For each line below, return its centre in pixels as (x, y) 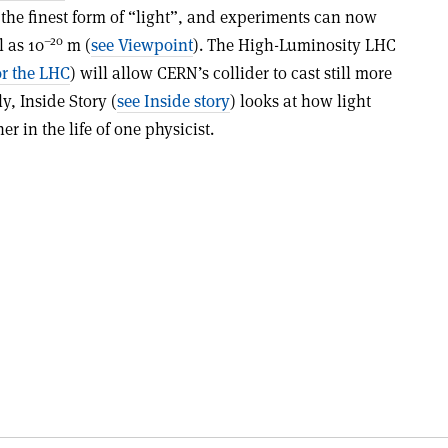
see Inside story (173, 101)
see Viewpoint (142, 45)
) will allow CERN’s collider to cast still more (231, 73)
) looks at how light (300, 101)
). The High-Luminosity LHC (294, 45)
